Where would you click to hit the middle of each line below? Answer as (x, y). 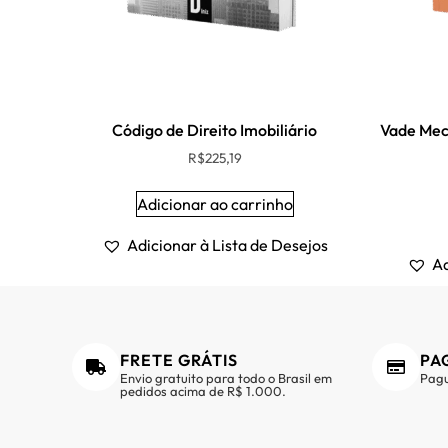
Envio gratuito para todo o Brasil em (226, 377)
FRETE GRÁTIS (179, 359)
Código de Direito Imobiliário (214, 129)
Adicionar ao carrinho (214, 203)
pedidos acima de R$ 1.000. (203, 390)
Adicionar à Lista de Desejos (227, 244)
